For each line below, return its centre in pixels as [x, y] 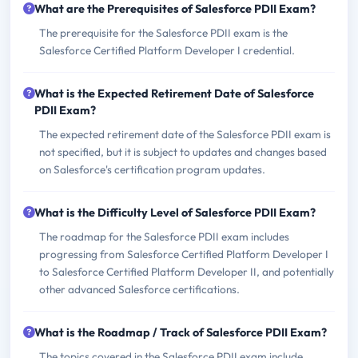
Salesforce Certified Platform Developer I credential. [167, 51]
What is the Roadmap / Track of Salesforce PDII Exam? [181, 333]
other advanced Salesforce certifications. [139, 290]
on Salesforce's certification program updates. [152, 170]
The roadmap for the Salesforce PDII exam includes [164, 237]
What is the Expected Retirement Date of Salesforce [174, 94]
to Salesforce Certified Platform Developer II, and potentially [187, 272]
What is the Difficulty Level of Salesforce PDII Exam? [175, 213]
